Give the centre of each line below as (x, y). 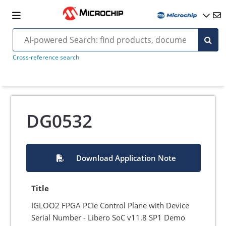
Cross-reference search (46, 57)
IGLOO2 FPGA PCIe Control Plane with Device (110, 205)
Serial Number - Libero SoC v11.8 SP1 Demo (108, 217)
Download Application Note (126, 158)
